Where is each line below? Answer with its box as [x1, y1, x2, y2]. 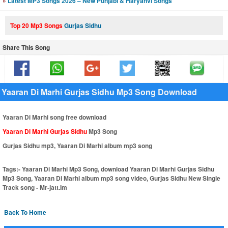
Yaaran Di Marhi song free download [3, 112, 106, 122]
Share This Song [3, 43, 50, 52]
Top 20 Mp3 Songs [10, 21, 64, 30]
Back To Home [4, 208, 46, 217]
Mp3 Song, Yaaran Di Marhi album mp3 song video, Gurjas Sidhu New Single [3, 174, 220, 183]
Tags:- [3, 164, 20, 174]
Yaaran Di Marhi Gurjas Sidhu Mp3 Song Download [2, 86, 197, 98]
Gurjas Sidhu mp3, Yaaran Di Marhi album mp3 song [3, 141, 152, 150]
